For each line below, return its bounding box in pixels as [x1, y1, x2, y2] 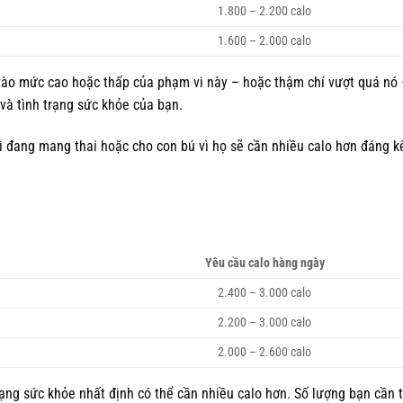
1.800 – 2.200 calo [218, 4, 312, 20]
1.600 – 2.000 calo [218, 33, 312, 49]
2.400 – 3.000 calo [218, 284, 312, 300]
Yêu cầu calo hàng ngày [204, 255, 325, 271]
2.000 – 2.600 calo [218, 344, 312, 360]
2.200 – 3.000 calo [218, 314, 312, 330]
